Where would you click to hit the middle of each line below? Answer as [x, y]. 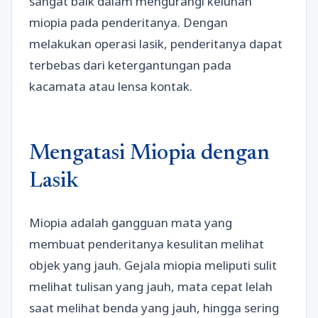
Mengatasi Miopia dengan [149, 154]
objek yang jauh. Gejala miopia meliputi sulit [153, 265]
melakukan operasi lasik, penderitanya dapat [156, 44]
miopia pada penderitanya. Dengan [128, 23]
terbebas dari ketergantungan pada [130, 65]
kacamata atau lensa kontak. [111, 87]
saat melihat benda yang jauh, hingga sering [154, 308]
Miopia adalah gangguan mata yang [131, 223]
